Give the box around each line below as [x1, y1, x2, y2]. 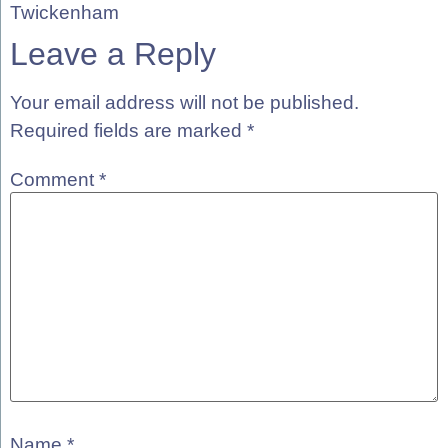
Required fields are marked [10, 120, 247, 142]
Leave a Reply [10, 36, 216, 73]
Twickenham [10, 2, 119, 24]
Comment [10, 168, 99, 190]
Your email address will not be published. [10, 92, 359, 114]
